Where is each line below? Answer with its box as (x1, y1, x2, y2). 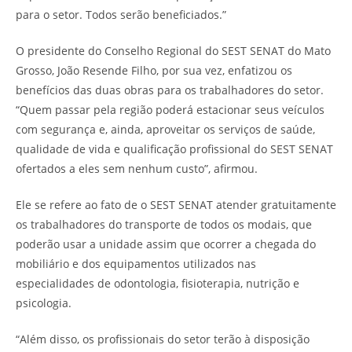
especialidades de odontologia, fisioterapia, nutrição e (16, 275, 299, 291)
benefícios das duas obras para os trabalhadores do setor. (16, 82, 324, 97)
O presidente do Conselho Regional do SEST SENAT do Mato (16, 42, 331, 58)
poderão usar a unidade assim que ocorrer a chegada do (16, 236, 316, 251)
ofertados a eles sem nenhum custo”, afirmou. (16, 160, 258, 176)
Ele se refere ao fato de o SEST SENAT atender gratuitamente (16, 196, 336, 212)
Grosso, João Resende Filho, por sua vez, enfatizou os (16, 62, 292, 78)
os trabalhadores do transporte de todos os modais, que (16, 216, 312, 232)
